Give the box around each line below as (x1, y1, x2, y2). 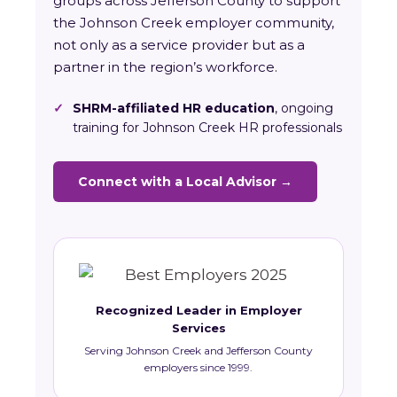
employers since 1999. (144, 361, 253, 375)
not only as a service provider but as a (53, 36, 305, 54)
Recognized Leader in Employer (95, 303, 302, 318)
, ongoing (275, 100, 333, 117)
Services (171, 321, 226, 336)
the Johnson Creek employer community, (53, 14, 334, 32)
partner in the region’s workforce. (53, 58, 277, 76)
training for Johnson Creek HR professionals (73, 120, 342, 136)
